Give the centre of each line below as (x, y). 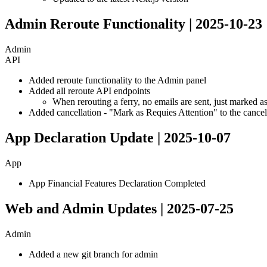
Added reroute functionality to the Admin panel (117, 80)
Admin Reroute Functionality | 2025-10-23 (133, 24)
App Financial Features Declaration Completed (117, 183)
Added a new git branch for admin (93, 254)
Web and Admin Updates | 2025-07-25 (119, 208)
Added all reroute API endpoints (89, 91)
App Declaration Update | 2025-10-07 (118, 137)
